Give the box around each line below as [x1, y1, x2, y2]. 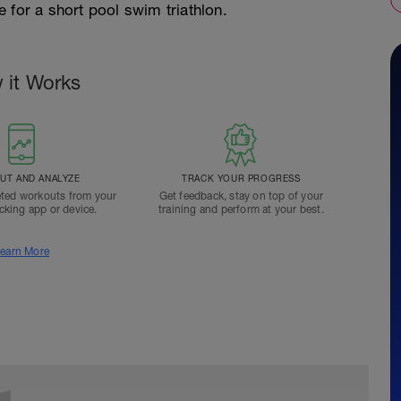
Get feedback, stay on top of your [158, 190, 324, 202]
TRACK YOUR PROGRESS [182, 173, 301, 183]
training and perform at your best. [158, 203, 324, 216]
